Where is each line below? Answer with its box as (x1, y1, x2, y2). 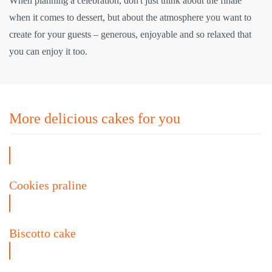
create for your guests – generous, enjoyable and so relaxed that (9, 29, 251, 40)
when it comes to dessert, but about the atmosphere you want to (9, 12, 251, 23)
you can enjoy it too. (9, 46, 87, 57)
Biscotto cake (9, 226, 76, 240)
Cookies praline (9, 178, 87, 192)
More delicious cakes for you (9, 110, 180, 127)
